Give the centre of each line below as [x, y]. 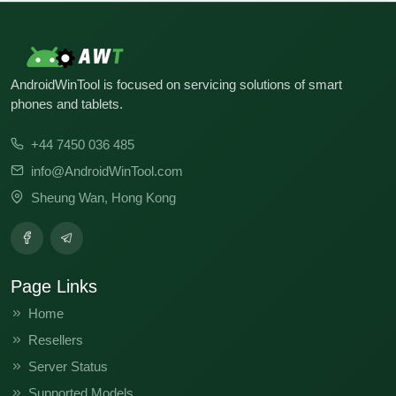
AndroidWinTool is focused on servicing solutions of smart [176, 84]
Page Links [54, 286]
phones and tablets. [67, 103]
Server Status [68, 366]
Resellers [56, 339]
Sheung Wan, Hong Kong [103, 197]
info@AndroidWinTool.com [107, 171]
